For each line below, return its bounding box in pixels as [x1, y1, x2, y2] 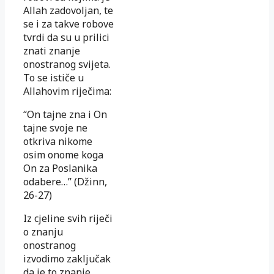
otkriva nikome [23, 134, 92, 148]
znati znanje [23, 43, 80, 57]
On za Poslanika [23, 161, 97, 175]
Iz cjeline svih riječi [23, 211, 113, 225]
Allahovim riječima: [23, 84, 111, 98]
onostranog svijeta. [23, 57, 111, 71]
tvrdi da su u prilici [23, 30, 109, 44]
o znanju [23, 224, 63, 239]
